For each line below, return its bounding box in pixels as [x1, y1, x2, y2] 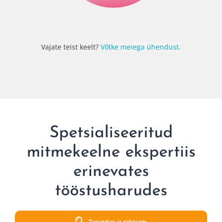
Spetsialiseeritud [49, 125, 173, 142]
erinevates [73, 164, 149, 180]
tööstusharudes [55, 183, 167, 200]
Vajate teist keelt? [41, 42, 99, 52]
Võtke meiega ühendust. [101, 42, 181, 52]
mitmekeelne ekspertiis [26, 144, 196, 161]
